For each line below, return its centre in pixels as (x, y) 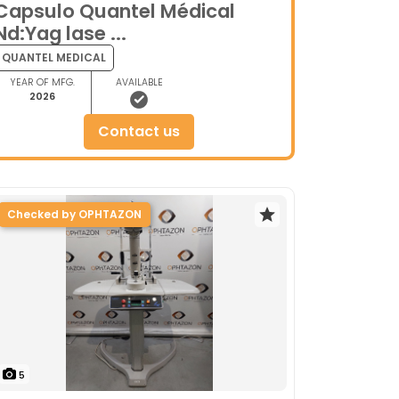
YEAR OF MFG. (42, 82)
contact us (145, 131)
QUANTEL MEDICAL (54, 57)
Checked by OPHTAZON (74, 214)
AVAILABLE (139, 82)
